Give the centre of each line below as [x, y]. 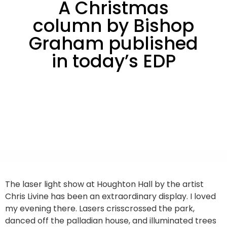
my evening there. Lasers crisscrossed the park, [100, 209]
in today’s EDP [113, 61]
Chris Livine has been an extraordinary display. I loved [110, 196]
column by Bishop [113, 25]
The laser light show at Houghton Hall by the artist [104, 184]
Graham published [113, 43]
